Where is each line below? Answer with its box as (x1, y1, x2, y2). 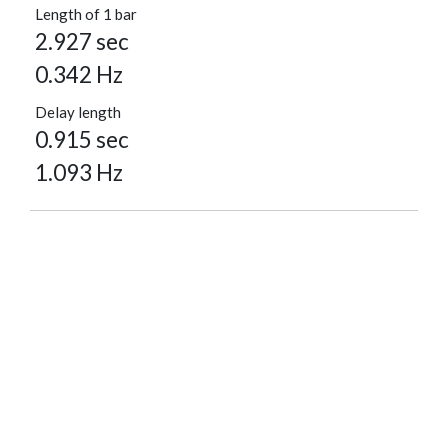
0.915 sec (35, 126, 129, 154)
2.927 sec (35, 28, 129, 56)
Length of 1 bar (35, 5, 137, 24)
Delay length (35, 103, 121, 122)
